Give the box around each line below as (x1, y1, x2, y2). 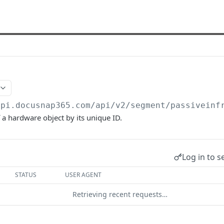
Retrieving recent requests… (72, 189, 167, 199)
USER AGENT (65, 170, 102, 179)
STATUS (15, 170, 37, 179)
